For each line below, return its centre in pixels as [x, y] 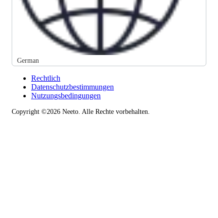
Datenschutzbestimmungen [73, 87]
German [28, 61]
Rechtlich [46, 78]
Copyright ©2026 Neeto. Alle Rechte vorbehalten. [81, 112]
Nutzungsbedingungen [66, 96]
